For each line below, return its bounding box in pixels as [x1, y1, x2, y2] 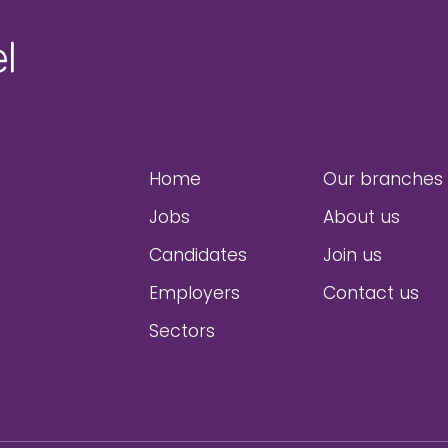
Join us [323, 242, 382, 267]
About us [323, 204, 400, 229]
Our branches [323, 166, 443, 191]
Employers [149, 280, 240, 305]
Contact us [323, 280, 419, 305]
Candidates [149, 242, 247, 267]
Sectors [149, 318, 215, 343]
